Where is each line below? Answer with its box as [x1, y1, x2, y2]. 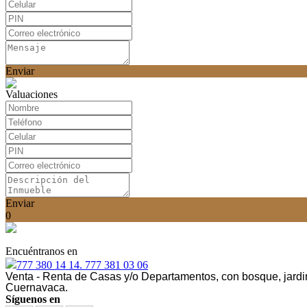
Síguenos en [5, 293, 60, 305]
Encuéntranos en [5, 245, 77, 257]
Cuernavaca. [5, 282, 68, 293]
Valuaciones [5, 88, 58, 100]
